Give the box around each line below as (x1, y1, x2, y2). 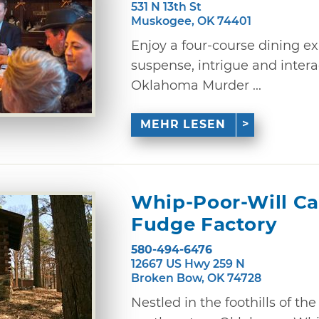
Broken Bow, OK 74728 (131, 271, 261, 285)
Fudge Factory (131, 213, 278, 236)
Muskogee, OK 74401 (131, 14, 251, 28)
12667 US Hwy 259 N (131, 256, 245, 271)
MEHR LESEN (140, 117, 226, 132)
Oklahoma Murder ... (131, 77, 261, 93)
